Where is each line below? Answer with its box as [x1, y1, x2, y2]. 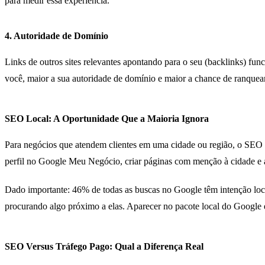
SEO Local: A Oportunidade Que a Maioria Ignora [5, 113, 209, 124]
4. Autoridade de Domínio [5, 30, 108, 41]
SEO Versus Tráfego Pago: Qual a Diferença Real [5, 241, 203, 251]
